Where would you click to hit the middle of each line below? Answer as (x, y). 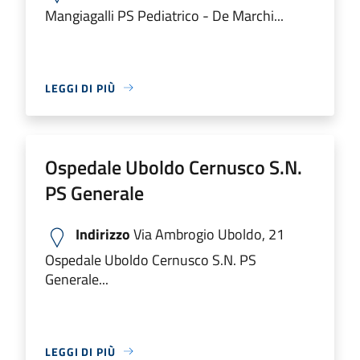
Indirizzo (103, 234)
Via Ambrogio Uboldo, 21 (207, 234)
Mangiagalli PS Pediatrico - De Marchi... (164, 15)
